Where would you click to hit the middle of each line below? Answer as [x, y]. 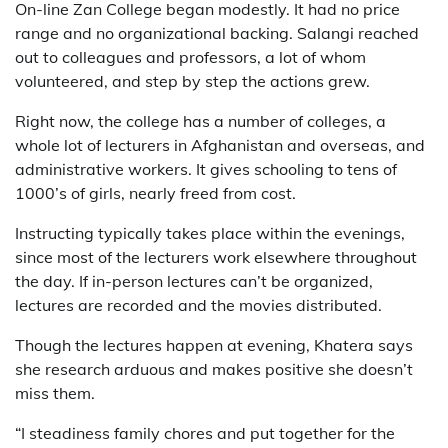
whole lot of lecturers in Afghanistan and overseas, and [220, 145]
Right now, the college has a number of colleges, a [200, 121]
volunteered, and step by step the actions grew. [192, 81]
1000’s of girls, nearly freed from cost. [155, 193]
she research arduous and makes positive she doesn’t [214, 369]
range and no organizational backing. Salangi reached [217, 33]
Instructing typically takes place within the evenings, [210, 233]
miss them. [55, 393]
